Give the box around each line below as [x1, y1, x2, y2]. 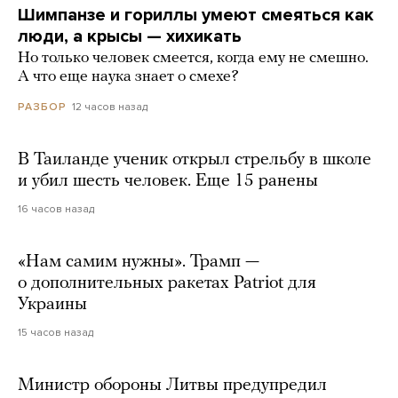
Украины [18, 295, 87, 314]
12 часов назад [72, 99, 147, 113]
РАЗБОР [18, 99, 67, 113]
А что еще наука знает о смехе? [18, 68, 239, 85]
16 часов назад [18, 202, 94, 215]
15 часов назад [18, 325, 93, 338]
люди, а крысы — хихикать [18, 25, 242, 47]
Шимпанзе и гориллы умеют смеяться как [18, 4, 374, 26]
